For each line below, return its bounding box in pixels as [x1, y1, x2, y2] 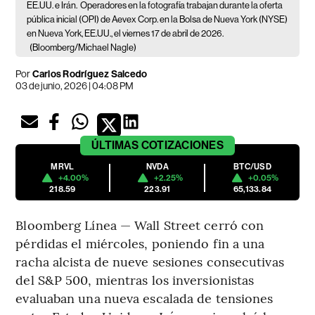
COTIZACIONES [141, 138, 224, 152]
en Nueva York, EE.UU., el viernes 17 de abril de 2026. [27, 27, 224, 39]
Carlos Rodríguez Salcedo [32, 67, 148, 80]
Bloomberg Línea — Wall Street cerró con [15, 215, 264, 233]
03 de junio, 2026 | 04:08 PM [15, 79, 134, 91]
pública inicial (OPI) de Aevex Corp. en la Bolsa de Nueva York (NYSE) [27, 13, 288, 25]
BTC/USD [233, 161, 271, 172]
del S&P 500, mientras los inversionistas [15, 270, 255, 288]
